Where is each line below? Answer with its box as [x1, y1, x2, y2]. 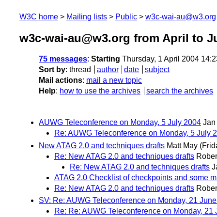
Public [115, 13, 137, 21]
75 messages [39, 55, 87, 63]
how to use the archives [60, 87, 140, 95]
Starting [91, 55, 120, 63]
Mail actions [39, 76, 82, 85]
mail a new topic [86, 76, 142, 85]
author [96, 65, 119, 74]
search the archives [146, 87, 213, 95]
